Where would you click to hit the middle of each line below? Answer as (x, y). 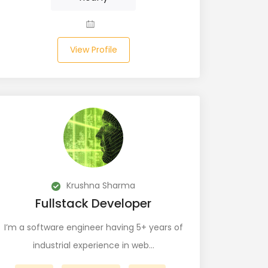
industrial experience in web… (93, 245)
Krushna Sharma (100, 185)
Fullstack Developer (93, 203)
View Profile (93, 50)
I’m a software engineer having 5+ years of (93, 227)
